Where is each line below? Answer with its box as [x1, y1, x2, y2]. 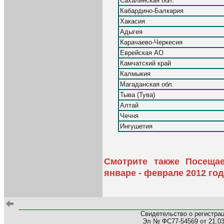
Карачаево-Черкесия [120, 38, 182, 46]
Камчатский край [120, 59, 171, 67]
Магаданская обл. [120, 80, 174, 88]
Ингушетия [120, 122, 152, 130]
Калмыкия [120, 69, 150, 77]
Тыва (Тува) [120, 90, 155, 98]
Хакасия [120, 17, 145, 25]
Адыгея [120, 27, 142, 35]
